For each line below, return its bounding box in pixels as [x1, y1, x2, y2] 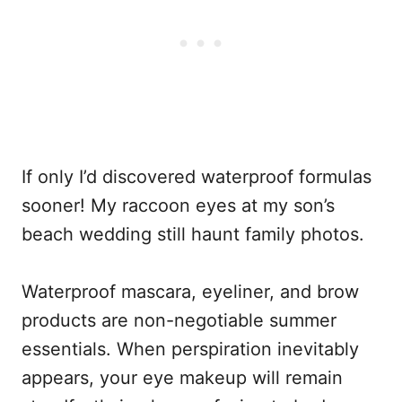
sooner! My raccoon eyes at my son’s [22, 195, 335, 217]
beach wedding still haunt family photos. [22, 223, 364, 246]
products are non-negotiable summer [22, 310, 336, 332]
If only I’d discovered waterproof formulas [22, 166, 371, 188]
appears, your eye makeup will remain [22, 367, 343, 389]
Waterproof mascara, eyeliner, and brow [22, 281, 359, 303]
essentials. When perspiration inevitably [22, 338, 359, 361]
